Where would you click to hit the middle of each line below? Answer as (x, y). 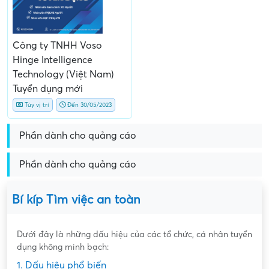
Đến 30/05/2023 (89, 105)
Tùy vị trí (36, 105)
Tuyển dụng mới (48, 89)
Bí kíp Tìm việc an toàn (76, 200)
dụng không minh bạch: (63, 247)
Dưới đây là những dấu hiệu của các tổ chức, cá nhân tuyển (134, 235)
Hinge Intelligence (53, 60)
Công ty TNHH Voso (57, 46)
